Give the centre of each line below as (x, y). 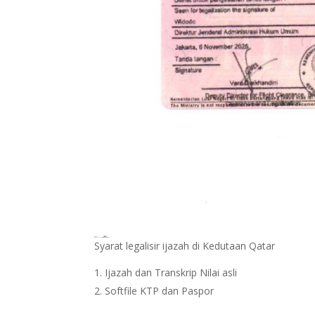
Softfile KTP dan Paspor (160, 290)
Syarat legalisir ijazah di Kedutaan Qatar (185, 245)
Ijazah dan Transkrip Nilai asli (171, 272)
